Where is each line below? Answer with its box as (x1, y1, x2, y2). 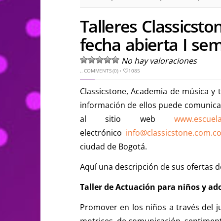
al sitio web (80, 113, 174, 124)
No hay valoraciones (121, 55, 197, 66)
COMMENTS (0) (84, 67, 118, 74)
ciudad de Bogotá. (80, 141, 147, 152)
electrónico (80, 127, 126, 138)
